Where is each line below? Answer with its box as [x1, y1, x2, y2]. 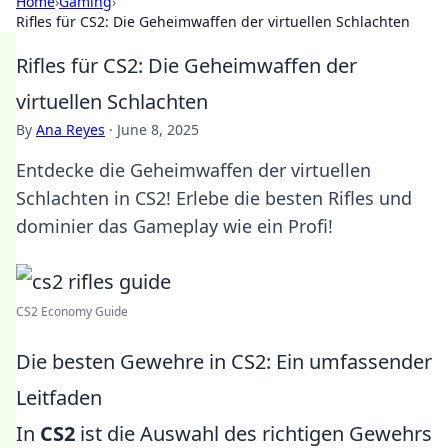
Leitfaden [16, 384, 102, 411]
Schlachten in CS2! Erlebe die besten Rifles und [16, 186, 412, 210]
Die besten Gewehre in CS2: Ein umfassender [16, 348, 432, 375]
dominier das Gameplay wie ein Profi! [16, 214, 333, 238]
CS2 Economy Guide [16, 303, 128, 320]
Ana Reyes [36, 120, 105, 139]
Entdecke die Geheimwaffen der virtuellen [16, 158, 371, 182]
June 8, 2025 [117, 120, 199, 139]
